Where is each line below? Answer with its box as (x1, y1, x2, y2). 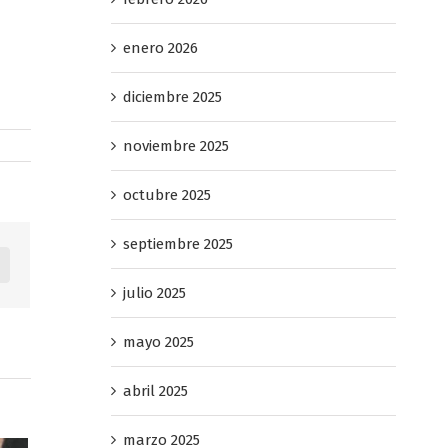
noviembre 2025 (122, 136, 229, 155)
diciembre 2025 (122, 87, 222, 106)
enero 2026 (122, 38, 198, 57)
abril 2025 (122, 381, 188, 400)
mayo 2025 (122, 332, 194, 351)
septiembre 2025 (122, 234, 233, 253)
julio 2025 (122, 283, 186, 302)
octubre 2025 (122, 185, 211, 204)
